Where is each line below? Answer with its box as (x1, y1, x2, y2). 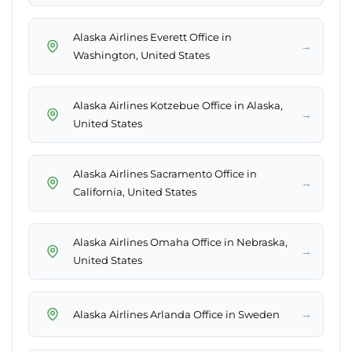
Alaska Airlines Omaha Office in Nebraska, (73, 236, 288, 249)
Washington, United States (73, 49, 210, 62)
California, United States (73, 185, 196, 199)
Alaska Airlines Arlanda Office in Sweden (73, 307, 280, 321)
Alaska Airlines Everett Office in (73, 31, 232, 44)
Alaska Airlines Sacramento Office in (73, 167, 257, 181)
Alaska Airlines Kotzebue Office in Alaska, (73, 99, 283, 112)
